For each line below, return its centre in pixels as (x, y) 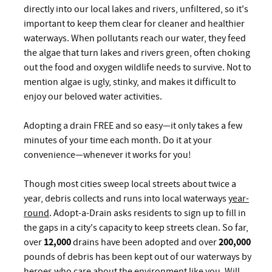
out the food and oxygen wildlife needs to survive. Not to (138, 67)
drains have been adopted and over (146, 242)
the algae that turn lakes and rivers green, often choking (137, 53)
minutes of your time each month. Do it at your (118, 140)
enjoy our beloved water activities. (93, 96)
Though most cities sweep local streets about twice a (130, 184)
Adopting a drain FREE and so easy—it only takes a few (133, 125)
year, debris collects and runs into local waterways (126, 198)
